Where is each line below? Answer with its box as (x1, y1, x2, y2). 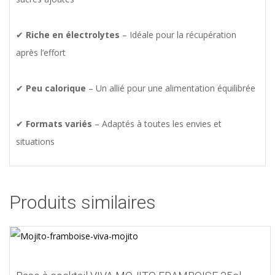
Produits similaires (9, 192, 156, 214)
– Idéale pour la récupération (120, 29, 236, 41)
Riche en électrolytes (26, 29, 120, 41)
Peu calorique (26, 82, 86, 95)
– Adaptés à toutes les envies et (92, 118, 222, 130)
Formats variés (26, 118, 92, 130)
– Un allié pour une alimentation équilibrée (86, 82, 255, 95)
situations (16, 136, 55, 148)
